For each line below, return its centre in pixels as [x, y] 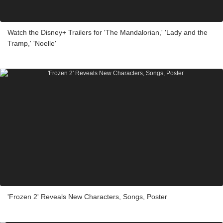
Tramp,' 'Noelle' [32, 43]
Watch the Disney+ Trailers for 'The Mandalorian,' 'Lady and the [108, 32]
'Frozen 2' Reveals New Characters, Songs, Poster [87, 196]
